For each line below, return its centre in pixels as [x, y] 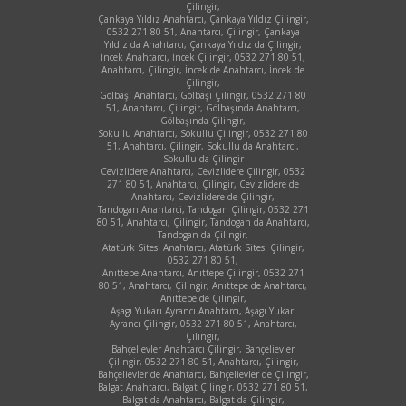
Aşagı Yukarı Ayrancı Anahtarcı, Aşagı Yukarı [203, 310]
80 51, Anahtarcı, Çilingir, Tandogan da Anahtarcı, [203, 222]
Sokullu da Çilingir [203, 158]
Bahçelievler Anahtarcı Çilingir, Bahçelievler [203, 348]
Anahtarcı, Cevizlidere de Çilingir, [203, 196]
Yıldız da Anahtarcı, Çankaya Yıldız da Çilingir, [203, 44]
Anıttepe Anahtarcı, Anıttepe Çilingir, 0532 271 [203, 272]
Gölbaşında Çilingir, [203, 120]
